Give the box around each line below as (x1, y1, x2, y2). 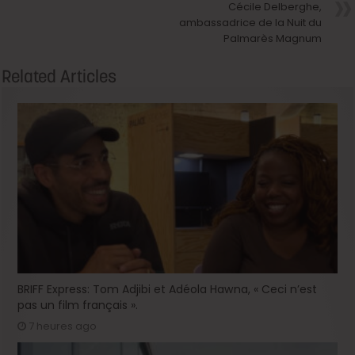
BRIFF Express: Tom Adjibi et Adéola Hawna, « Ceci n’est (17, 281, 318, 297)
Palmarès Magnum (223, 30, 322, 46)
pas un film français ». (17, 296, 139, 313)
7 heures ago (29, 318, 97, 334)
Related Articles (2, 64, 117, 87)
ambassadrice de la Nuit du (178, 14, 322, 30)
